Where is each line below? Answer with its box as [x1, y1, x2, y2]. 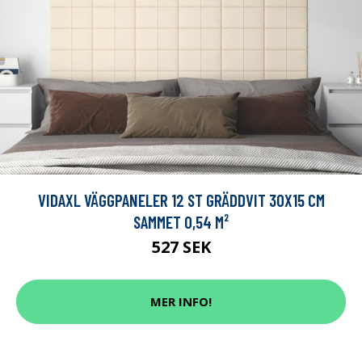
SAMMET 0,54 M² [133, 211, 229, 232]
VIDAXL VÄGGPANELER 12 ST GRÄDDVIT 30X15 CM [37, 189, 325, 210]
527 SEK [151, 235, 211, 258]
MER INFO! [150, 293, 212, 310]
